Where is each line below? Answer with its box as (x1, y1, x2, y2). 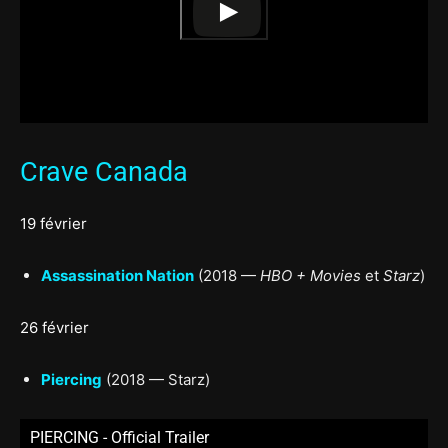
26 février (20, 317, 89, 337)
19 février (20, 213, 87, 233)
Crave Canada (20, 155, 188, 188)
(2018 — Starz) (102, 369, 210, 389)
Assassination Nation (41, 265, 194, 285)
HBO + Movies (260, 265, 361, 285)
